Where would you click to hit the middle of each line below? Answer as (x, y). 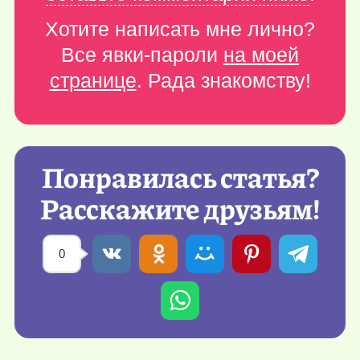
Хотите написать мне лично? (180, 29)
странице (93, 80)
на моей (261, 55)
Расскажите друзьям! (180, 207)
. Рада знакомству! (223, 80)
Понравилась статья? (180, 176)
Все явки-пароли (142, 55)
